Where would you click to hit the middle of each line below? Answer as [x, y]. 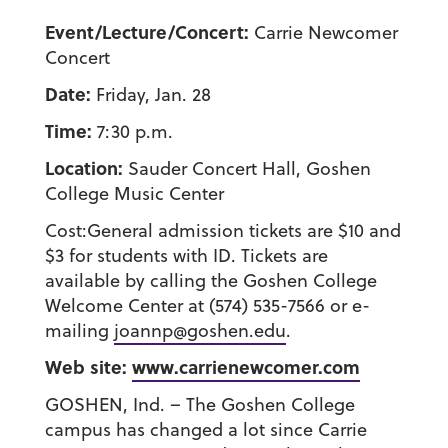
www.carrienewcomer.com [245, 367]
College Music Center [134, 194]
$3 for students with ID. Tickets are [186, 256]
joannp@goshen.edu [199, 331]
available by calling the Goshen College [210, 281]
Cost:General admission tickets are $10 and [222, 231]
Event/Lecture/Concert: [146, 32]
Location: [83, 168]
